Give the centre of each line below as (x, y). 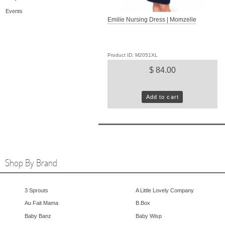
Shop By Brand (31, 162)
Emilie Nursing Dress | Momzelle (152, 20)
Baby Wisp (148, 216)
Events (14, 11)
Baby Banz (38, 216)
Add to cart (162, 97)
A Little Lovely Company (164, 190)
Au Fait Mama (41, 203)
